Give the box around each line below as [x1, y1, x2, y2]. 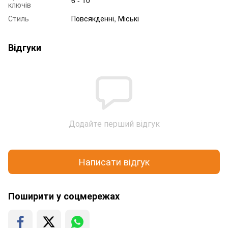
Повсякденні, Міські [71, 13, 139, 23]
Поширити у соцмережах [8, 189, 120, 203]
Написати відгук [78, 155, 150, 168]
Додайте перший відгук [68, 117, 160, 129]
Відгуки [8, 40, 41, 54]
